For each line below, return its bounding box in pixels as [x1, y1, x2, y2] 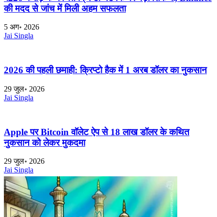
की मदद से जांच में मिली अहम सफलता [4, 3, 126, 14]
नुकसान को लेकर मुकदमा [4, 137, 85, 148]
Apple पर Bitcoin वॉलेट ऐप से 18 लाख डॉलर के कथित [4, 126, 189, 137]
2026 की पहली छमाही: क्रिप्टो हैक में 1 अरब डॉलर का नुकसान [4, 65, 207, 76]
